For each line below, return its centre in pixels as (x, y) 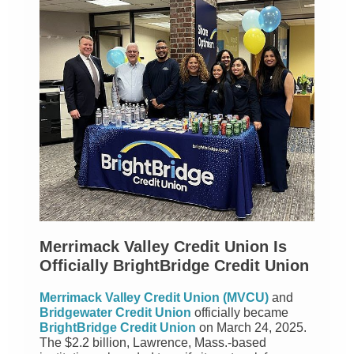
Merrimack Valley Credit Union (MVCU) (154, 298)
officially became (240, 313)
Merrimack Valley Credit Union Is (163, 247)
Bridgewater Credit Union (115, 313)
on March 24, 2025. (251, 328)
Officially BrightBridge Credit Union (174, 265)
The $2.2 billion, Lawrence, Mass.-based (153, 343)
